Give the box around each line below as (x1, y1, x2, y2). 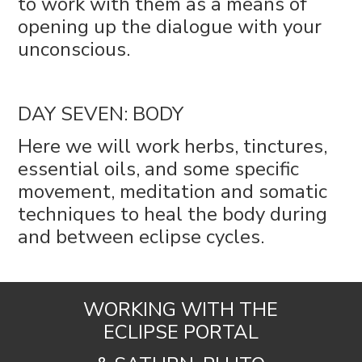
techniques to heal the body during (18, 200, 328, 227)
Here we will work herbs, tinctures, (18, 133, 328, 159)
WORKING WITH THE (83, 296, 279, 322)
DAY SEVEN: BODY (18, 100, 184, 127)
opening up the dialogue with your (18, 13, 322, 40)
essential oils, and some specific (18, 155, 300, 182)
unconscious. (18, 36, 131, 62)
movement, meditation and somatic (18, 178, 328, 204)
